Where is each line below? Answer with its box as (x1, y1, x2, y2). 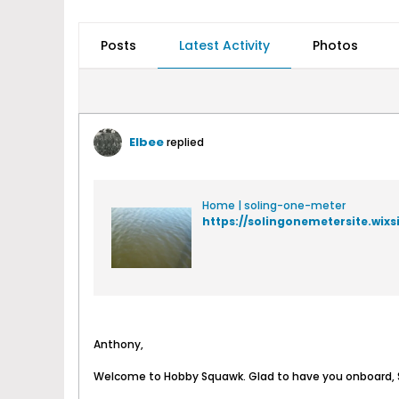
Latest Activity (179, 37, 270, 54)
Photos (313, 37, 358, 54)
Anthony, (94, 337, 143, 352)
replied (164, 134, 204, 150)
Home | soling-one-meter (202, 198, 346, 213)
